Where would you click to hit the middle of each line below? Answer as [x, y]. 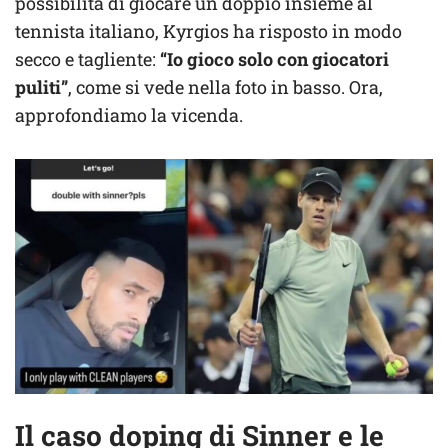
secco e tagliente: [85, 58]
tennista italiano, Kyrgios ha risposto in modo [208, 30]
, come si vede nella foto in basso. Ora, [225, 86]
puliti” [41, 86]
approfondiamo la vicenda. [129, 114]
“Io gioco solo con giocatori [272, 58]
